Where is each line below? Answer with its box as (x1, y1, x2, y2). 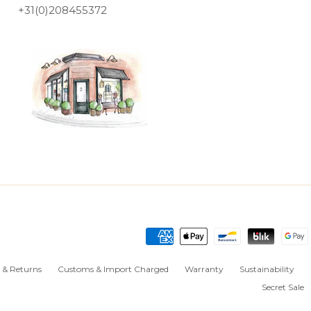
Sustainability (239, 263, 294, 274)
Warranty (185, 263, 224, 274)
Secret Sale (262, 281, 304, 292)
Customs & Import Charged (58, 263, 169, 274)
